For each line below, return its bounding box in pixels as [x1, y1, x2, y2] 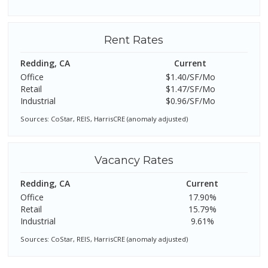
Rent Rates [104, 33, 164, 47]
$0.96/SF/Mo [165, 95, 215, 106]
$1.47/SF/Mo [165, 83, 215, 95]
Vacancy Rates [94, 153, 173, 167]
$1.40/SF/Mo [165, 71, 215, 83]
